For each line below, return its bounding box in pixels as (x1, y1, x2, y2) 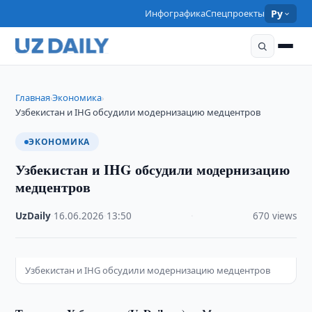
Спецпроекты (205, 7, 265, 19)
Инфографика (145, 7, 206, 19)
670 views (252, 210, 297, 222)
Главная (15, 91, 51, 104)
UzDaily (15, 210, 52, 222)
